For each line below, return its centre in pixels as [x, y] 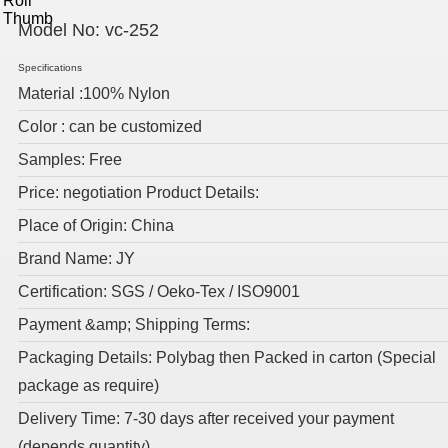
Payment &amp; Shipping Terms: [134, 324]
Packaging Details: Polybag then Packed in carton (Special [227, 357]
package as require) [88, 385]
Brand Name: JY [76, 258]
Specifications [50, 67]
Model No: [59, 30]
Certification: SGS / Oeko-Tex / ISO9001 [159, 291]
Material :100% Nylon [94, 93]
